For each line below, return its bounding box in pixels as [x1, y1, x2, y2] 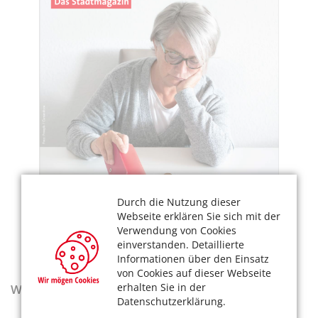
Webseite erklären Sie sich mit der [117, 209, 280, 223]
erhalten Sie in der [117, 280, 206, 294]
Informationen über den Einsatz [117, 252, 269, 265]
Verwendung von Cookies [117, 224, 236, 237]
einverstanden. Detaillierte [117, 238, 244, 251]
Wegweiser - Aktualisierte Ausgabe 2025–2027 [11, 280, 277, 297]
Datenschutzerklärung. [117, 295, 226, 308]
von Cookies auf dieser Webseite [117, 266, 271, 280]
